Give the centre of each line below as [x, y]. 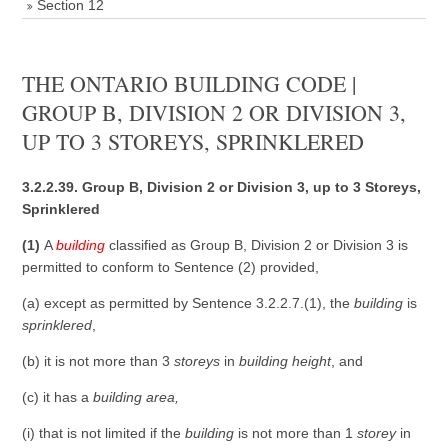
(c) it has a [58, 397]
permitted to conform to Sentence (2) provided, [171, 267]
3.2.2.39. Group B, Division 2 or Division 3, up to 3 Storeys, [222, 187]
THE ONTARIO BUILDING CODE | [189, 83]
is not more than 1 [296, 433]
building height [285, 361]
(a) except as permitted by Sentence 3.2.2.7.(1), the [188, 303]
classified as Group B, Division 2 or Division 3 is [257, 245]
